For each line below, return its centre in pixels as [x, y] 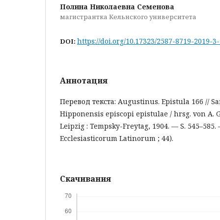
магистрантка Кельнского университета [128, 16]
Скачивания [85, 179]
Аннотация [84, 80]
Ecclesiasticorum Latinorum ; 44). [117, 138]
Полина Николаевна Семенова [117, 6]
